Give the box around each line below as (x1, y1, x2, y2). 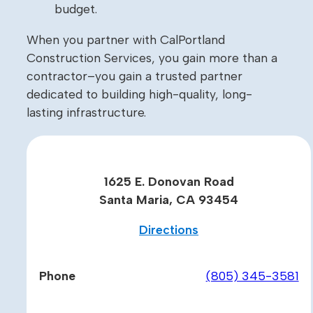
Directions (139, 222, 199, 238)
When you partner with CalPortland (27, 31, 225, 47)
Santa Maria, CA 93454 (99, 191, 239, 207)
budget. (54, 1, 97, 17)
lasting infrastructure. (27, 104, 146, 119)
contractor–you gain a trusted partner (27, 68, 242, 83)
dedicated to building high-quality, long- (27, 86, 252, 101)
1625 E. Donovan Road (103, 173, 234, 189)
